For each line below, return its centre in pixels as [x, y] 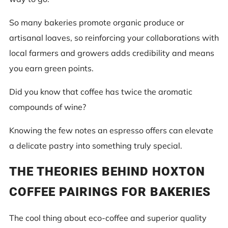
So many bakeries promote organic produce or [97, 22]
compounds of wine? [48, 107]
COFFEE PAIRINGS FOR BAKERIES [110, 192]
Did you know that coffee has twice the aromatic [101, 91]
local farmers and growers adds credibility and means [112, 53]
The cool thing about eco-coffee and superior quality [108, 218]
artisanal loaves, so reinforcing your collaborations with [114, 37]
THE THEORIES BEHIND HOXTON [107, 171]
